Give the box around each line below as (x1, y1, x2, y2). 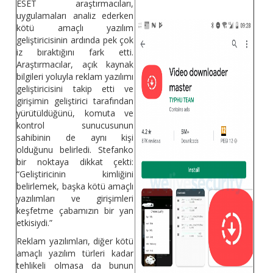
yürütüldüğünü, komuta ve (16, 107, 134, 119)
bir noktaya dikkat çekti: (16, 156, 134, 168)
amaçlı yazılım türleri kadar (16, 247, 134, 260)
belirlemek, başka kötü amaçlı (16, 180, 134, 193)
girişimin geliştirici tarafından (16, 95, 134, 107)
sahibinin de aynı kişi (16, 132, 134, 144)
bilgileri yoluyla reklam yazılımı (16, 71, 134, 83)
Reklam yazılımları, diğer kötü (16, 235, 134, 247)
